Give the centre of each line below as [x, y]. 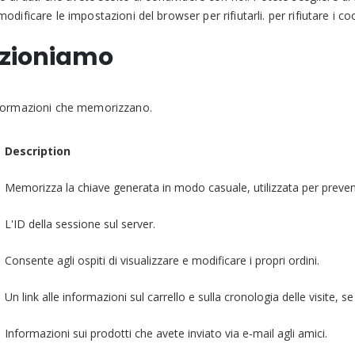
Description [37, 151]
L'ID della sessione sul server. [80, 223]
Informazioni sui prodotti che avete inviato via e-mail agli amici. [166, 333]
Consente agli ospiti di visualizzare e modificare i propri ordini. [162, 260]
